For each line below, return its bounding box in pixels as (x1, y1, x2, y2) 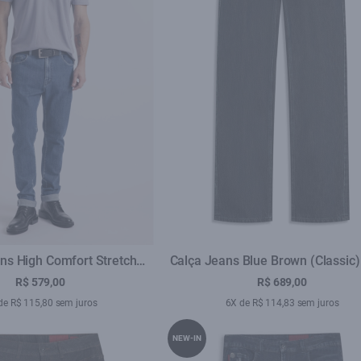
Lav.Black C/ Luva (231, 272, 333, 288)
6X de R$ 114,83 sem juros (225, 297, 339, 309)
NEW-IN (172, 334, 201, 342)
